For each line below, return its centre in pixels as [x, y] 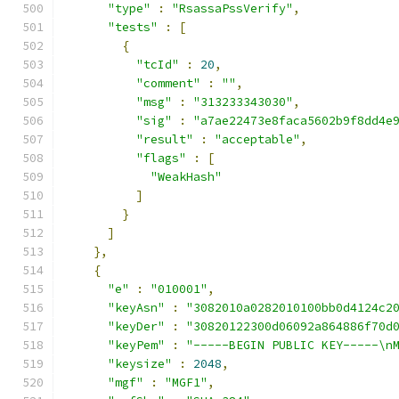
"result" [165, 139]
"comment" [168, 83]
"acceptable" [257, 139]
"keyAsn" [136, 308]
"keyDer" [136, 326]
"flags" [161, 158]
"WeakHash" [186, 177]
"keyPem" [136, 345]
